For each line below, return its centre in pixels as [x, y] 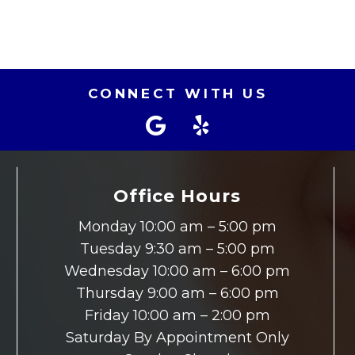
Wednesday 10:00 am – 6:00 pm [177, 271]
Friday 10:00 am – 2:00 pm [177, 315]
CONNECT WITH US [177, 94]
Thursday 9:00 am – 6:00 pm [177, 293]
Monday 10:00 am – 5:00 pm [177, 226]
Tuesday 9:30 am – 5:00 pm [177, 248]
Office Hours [177, 196]
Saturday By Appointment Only [177, 337]
